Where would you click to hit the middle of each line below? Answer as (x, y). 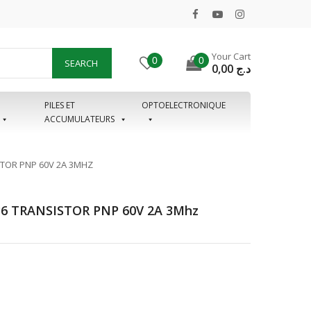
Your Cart (231, 56)
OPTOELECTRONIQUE (183, 105)
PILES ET (59, 105)
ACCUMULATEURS (79, 119)
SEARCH (81, 63)
